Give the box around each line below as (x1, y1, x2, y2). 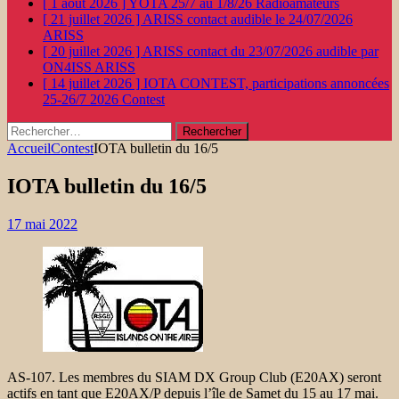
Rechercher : (6, 121, 77, 136)
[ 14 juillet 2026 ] (43, 76, 143, 91)
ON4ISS (43, 60, 94, 75)
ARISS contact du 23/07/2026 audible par (142, 44, 379, 59)
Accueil (7, 141, 51, 156)
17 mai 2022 (7, 216, 77, 232)
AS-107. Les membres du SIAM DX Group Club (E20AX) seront (7, 369, 381, 385)
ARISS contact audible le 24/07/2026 (142, 12, 353, 27)
